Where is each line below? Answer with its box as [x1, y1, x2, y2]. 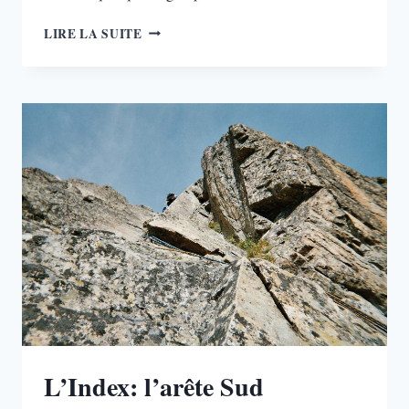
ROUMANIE [141, 57, 218, 76]
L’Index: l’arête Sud [44, 368, 264, 406]
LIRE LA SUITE [44, 24, 142, 43]
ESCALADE [141, 18, 215, 37]
